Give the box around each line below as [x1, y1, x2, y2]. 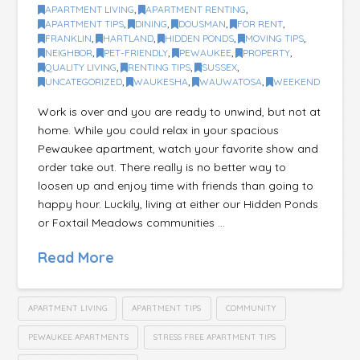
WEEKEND [273, 75, 321, 88]
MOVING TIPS [245, 31, 305, 44]
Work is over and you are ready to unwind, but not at [38, 104, 321, 120]
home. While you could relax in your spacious [38, 123, 280, 138]
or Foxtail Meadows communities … [38, 215, 226, 231]
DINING [135, 17, 168, 30]
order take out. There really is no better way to [38, 160, 287, 175]
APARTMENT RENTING [145, 2, 247, 15]
